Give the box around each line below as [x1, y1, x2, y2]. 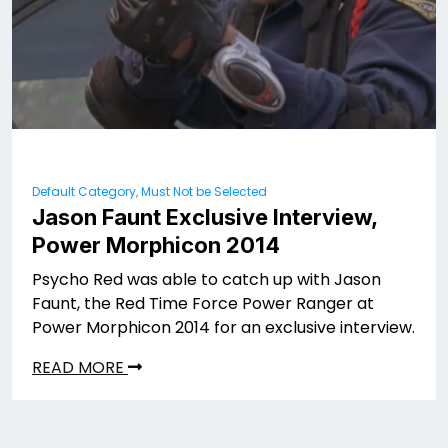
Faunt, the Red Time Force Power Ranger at [32, 291, 374, 315]
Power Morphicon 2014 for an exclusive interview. [32, 315, 415, 339]
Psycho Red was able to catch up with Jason [32, 267, 381, 291]
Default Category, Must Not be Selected [32, 182, 267, 200]
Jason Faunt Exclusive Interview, [32, 203, 377, 230]
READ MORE [32, 355, 128, 379]
